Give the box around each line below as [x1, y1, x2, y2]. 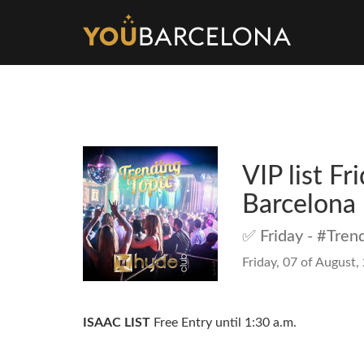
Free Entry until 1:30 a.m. [150, 316, 297, 329]
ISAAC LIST [83, 316, 150, 329]
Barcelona [242, 192, 356, 218]
